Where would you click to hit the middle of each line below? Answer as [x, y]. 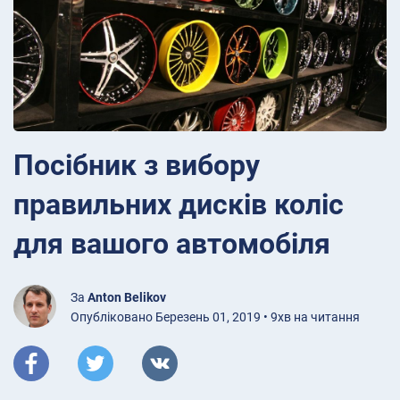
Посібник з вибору [137, 165]
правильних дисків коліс [179, 204]
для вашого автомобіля [172, 243]
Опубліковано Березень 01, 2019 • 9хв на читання [215, 317]
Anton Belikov [127, 297]
